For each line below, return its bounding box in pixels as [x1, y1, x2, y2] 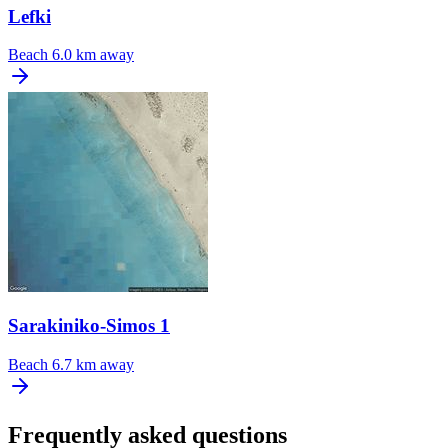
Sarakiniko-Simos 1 [8, 315, 170, 337]
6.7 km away [52, 355, 134, 373]
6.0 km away [52, 46, 134, 64]
